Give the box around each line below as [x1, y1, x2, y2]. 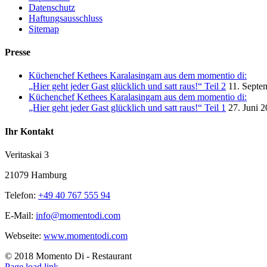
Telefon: [5, 190, 38, 200]
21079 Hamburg [5, 169, 67, 180]
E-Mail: [5, 210, 36, 221]
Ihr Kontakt [5, 126, 54, 136]
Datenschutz [29, 2, 75, 13]
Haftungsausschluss [29, 13, 103, 23]
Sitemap [29, 23, 59, 34]
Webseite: [5, 230, 44, 241]
